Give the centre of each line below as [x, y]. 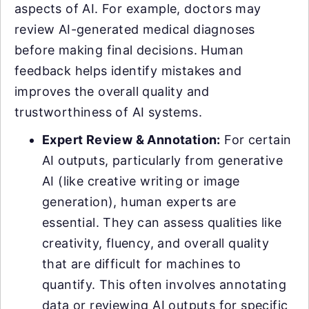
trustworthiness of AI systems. [108, 112]
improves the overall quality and [112, 92]
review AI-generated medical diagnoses [135, 30]
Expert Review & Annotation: [131, 140]
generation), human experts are [139, 202]
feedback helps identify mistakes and [128, 71]
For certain [256, 140]
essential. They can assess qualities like [162, 223]
